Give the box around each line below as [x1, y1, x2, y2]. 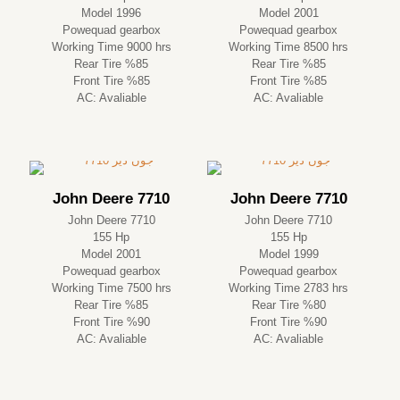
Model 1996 [81, 5, 142, 20]
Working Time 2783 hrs [229, 280, 349, 295]
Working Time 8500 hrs [229, 39, 349, 54]
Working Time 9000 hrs [51, 39, 171, 54]
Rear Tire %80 [251, 297, 326, 312]
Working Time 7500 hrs [51, 280, 171, 295]
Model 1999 [258, 246, 319, 261]
